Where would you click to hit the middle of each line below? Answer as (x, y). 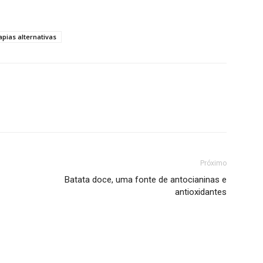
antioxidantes (201, 192)
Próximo (213, 163)
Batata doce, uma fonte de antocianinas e (146, 180)
